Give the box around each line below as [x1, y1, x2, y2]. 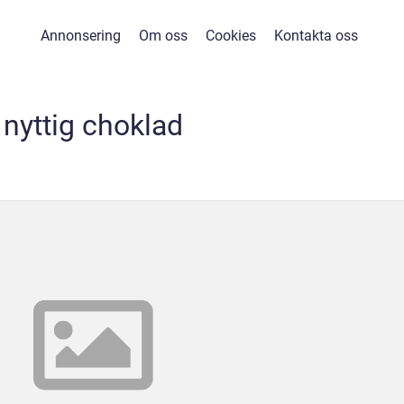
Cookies [206, 27, 256, 44]
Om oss [139, 27, 188, 44]
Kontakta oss [274, 27, 358, 44]
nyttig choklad [3, 108, 183, 142]
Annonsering [41, 27, 121, 44]
